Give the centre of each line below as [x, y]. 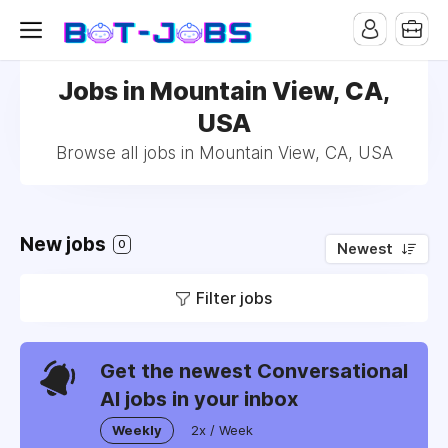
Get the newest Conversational [254, 371]
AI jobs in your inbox [199, 399]
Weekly [137, 430]
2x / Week [222, 430]
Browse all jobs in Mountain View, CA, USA [224, 153]
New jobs [65, 244]
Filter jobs [234, 298]
